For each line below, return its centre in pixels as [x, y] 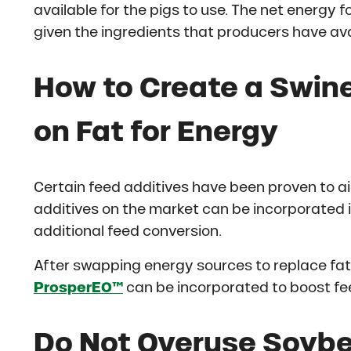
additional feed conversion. [127, 232]
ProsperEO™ [78, 288]
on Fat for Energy [156, 131]
